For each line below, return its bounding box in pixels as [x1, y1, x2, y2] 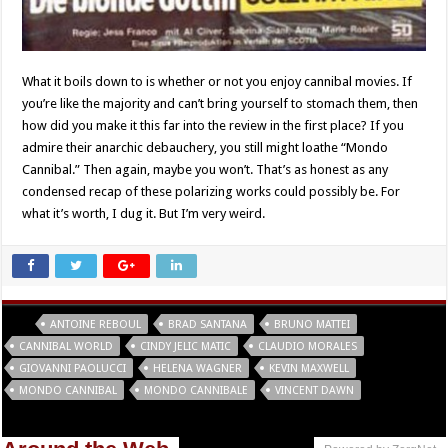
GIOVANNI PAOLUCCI [19, 361, 127, 375]
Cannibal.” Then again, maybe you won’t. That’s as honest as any [22, 161, 389, 177]
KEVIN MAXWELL [269, 361, 350, 375]
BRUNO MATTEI [274, 317, 351, 331]
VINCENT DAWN [275, 383, 355, 397]
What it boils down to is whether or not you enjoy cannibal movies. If [22, 73, 413, 89]
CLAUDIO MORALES [258, 339, 358, 353]
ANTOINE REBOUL [50, 317, 142, 331]
